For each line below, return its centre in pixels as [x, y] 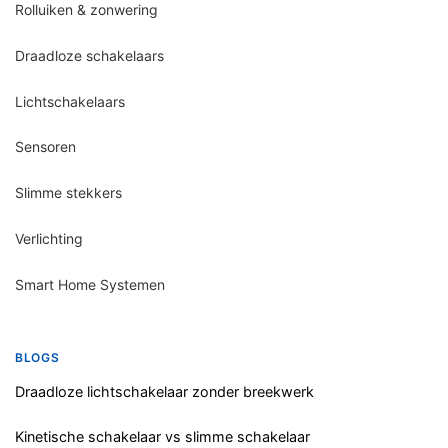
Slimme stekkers [68, 193]
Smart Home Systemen [90, 284]
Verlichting [49, 238]
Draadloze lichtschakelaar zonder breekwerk [164, 391]
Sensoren [45, 147]
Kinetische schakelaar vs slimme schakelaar [162, 437]
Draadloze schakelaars [89, 55]
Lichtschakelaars [70, 101]
